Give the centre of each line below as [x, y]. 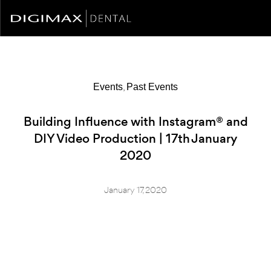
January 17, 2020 [135, 190]
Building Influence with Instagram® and [135, 122]
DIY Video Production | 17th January [135, 139]
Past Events [152, 87]
